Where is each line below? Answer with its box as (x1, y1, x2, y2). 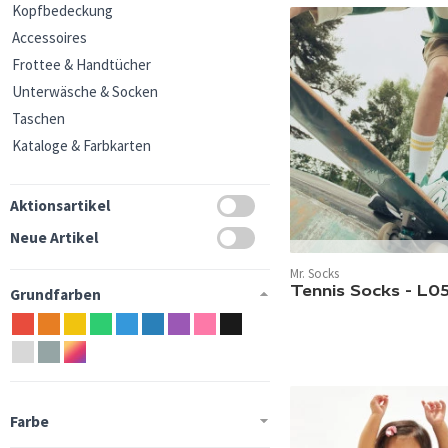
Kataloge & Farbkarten (12, 136, 151, 155)
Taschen (12, 109, 65, 128)
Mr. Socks (290, 265, 339, 283)
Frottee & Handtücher (12, 55, 151, 74)
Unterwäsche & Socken (12, 82, 158, 101)
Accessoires (12, 28, 87, 47)
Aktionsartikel (10, 196, 110, 215)
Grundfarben (10, 285, 101, 304)
